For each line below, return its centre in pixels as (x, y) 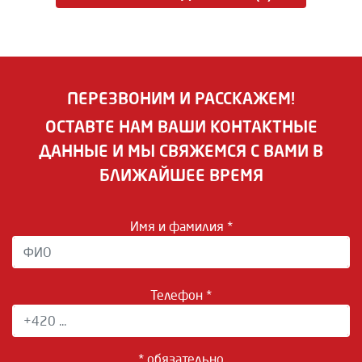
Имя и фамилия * (181, 226)
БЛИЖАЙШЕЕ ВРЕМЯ (181, 175)
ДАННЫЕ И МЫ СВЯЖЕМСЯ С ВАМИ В (181, 151)
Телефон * (181, 295)
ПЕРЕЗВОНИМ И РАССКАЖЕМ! (181, 98)
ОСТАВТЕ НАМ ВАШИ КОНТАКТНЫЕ (181, 126)
